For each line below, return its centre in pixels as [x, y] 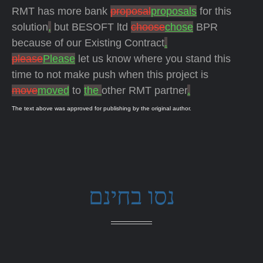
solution [30, 27]
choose [148, 27]
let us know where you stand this [153, 59]
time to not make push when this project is [110, 75]
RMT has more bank [61, 11]
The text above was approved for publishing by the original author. [102, 108]
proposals [174, 11]
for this [214, 11]
